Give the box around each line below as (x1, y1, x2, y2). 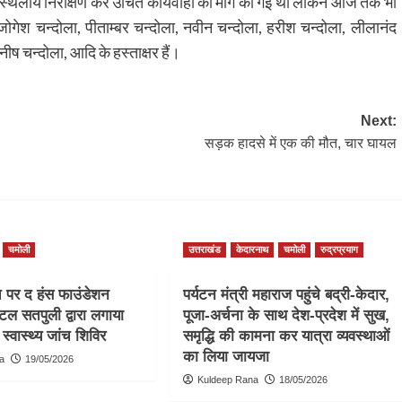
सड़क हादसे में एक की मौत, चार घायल (204, 135, 397, 151)
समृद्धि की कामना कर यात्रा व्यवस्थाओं (182, 327, 389, 345)
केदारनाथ (235, 243, 268, 255)
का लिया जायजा (182, 347, 269, 365)
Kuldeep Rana (197, 373, 258, 385)
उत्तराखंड (188, 243, 221, 255)
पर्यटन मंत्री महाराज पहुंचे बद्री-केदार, (182, 285, 389, 303)
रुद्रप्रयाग (319, 243, 358, 255)
